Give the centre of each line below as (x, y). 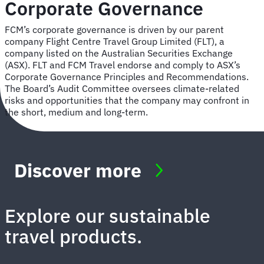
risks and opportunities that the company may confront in (127, 100)
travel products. (73, 237)
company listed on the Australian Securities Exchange (119, 53)
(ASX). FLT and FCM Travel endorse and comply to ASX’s (123, 65)
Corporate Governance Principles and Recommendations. (127, 77)
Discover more (78, 171)
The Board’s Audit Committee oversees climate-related (122, 89)
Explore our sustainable (108, 216)
